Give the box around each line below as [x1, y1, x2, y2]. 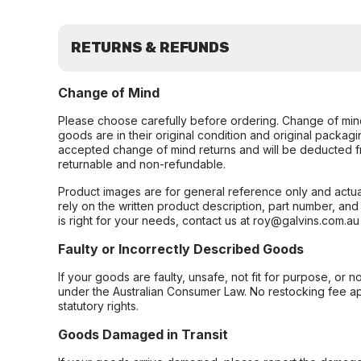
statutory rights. [58, 299, 139, 313]
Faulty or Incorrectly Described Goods [58, 241, 304, 257]
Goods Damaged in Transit [58, 326, 228, 342]
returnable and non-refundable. [58, 157, 226, 171]
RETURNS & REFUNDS [71, 39, 230, 56]
